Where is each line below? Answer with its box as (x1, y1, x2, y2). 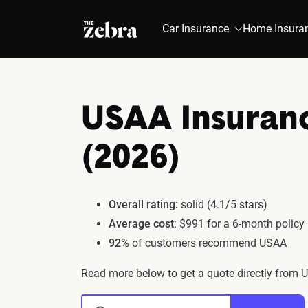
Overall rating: (109, 198, 178, 211)
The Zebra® (84, 22, 143, 35)
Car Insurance (162, 22, 229, 35)
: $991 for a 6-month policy (174, 217, 305, 230)
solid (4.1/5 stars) (178, 198, 267, 211)
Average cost (109, 217, 174, 230)
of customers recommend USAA (129, 236, 287, 250)
